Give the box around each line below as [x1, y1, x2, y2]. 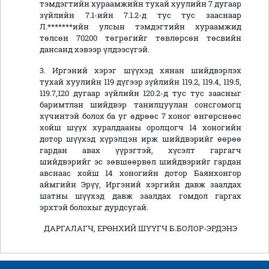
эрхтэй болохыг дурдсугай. [40, 202, 148, 213]
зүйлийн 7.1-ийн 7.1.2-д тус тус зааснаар [40, 10, 241, 20]
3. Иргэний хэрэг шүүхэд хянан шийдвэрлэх [40, 65, 241, 76]
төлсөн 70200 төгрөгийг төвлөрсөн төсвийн [40, 33, 241, 43]
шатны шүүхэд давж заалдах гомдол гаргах [40, 191, 241, 201]
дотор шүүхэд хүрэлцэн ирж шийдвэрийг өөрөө [40, 134, 241, 144]
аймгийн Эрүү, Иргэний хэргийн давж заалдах [40, 180, 241, 190]
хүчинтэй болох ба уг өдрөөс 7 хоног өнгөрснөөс [40, 111, 241, 121]
